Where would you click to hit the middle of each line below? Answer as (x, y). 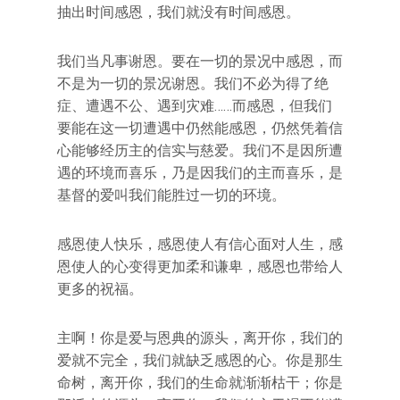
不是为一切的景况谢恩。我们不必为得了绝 (193, 83)
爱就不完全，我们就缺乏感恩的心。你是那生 (200, 360)
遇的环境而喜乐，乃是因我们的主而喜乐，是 (200, 172)
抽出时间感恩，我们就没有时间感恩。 (179, 12)
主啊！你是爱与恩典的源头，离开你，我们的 (200, 337)
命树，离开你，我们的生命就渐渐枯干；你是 (200, 382)
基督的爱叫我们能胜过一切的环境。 (171, 195)
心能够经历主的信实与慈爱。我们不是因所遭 (200, 150)
